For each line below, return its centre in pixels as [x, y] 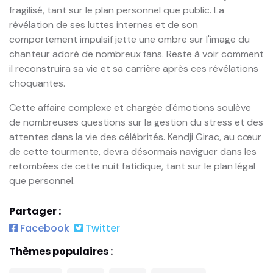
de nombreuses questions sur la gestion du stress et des [136, 122]
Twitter [101, 228]
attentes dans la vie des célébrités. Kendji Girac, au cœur [135, 137]
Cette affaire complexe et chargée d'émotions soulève [130, 108]
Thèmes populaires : [61, 251]
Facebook [44, 228]
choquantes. [37, 83]
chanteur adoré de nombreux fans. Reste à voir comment [136, 54]
